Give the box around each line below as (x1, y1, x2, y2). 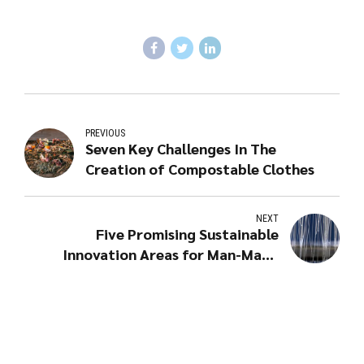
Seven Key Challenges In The (85, 138, 277, 158)
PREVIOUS (85, 127, 126, 139)
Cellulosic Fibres (166, 264, 279, 284)
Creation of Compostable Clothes (85, 158, 315, 178)
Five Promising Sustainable (95, 223, 279, 243)
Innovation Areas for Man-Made (62, 244, 279, 263)
